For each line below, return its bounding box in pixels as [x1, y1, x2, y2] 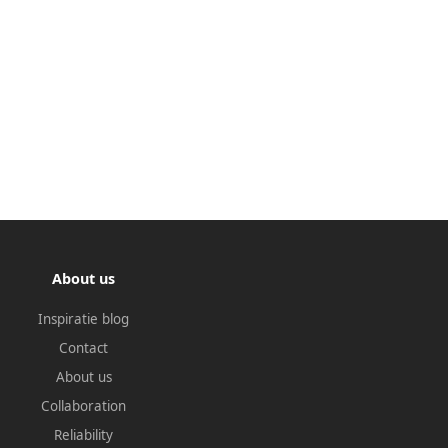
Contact [59, 339, 109, 358]
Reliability [54, 426, 114, 445]
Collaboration [41, 397, 127, 416]
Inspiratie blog [38, 310, 130, 329]
